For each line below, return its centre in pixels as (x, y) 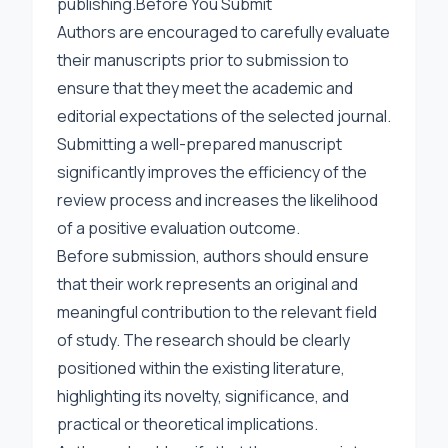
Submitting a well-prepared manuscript (199, 144)
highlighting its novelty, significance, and (203, 396)
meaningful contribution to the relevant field (217, 312)
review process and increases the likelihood (217, 200)
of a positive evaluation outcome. (178, 228)
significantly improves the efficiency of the (212, 172)
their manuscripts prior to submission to (203, 60)
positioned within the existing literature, (201, 368)
